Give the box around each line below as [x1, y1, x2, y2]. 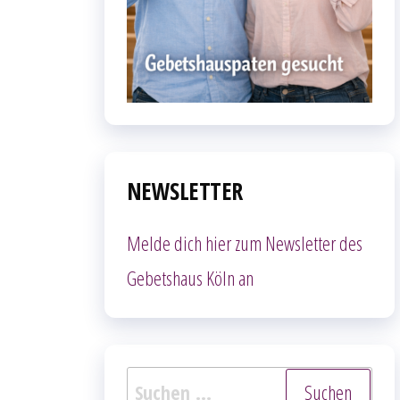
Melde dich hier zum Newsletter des [127, 229, 362, 256]
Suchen [126, 369, 181, 396]
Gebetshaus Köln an [127, 263, 254, 291]
